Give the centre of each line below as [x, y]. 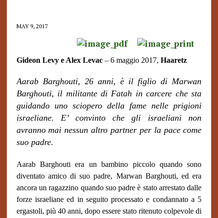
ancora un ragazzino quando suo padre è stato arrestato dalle [109, 188]
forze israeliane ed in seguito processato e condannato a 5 [109, 199]
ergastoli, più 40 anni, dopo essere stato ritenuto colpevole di [109, 211]
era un [86, 164]
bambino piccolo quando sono [152, 164]
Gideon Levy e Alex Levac [59, 60]
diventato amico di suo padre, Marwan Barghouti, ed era [109, 176]
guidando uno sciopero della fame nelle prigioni [109, 106]
